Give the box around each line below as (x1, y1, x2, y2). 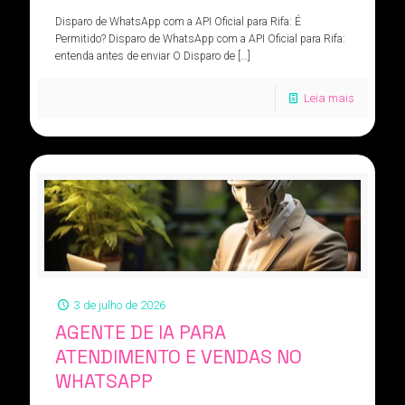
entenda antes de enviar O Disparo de (54, 49, 235, 62)
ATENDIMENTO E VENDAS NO (54, 345, 302, 370)
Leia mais (304, 90, 355, 105)
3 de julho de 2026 (73, 298, 165, 313)
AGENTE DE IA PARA (54, 321, 226, 345)
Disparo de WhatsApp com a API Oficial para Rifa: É (54, 14, 301, 28)
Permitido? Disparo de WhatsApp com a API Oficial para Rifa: (54, 32, 345, 45)
